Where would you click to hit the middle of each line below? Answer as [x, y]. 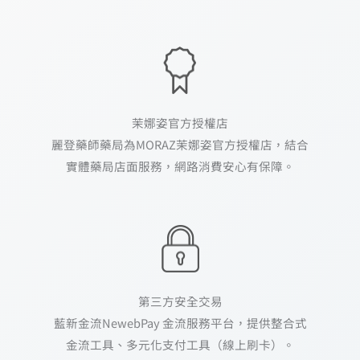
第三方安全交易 [180, 301]
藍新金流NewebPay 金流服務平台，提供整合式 [180, 322]
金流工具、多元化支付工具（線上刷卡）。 [180, 344]
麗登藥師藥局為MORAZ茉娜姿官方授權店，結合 [180, 144]
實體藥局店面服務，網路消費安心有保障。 [180, 166]
